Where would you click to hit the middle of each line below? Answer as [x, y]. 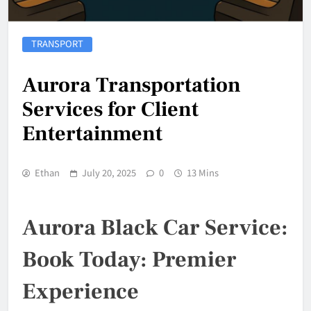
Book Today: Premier [129, 260]
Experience [81, 292]
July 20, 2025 [109, 173]
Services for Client [110, 110]
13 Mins [203, 173]
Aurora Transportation [132, 85]
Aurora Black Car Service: [155, 228]
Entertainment [92, 134]
